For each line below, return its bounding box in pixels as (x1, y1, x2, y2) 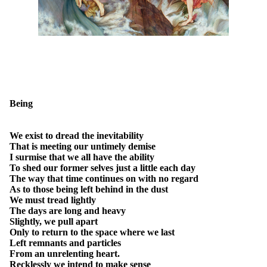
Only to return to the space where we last (10, 227, 175, 237)
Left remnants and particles (10, 238, 121, 248)
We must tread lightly (10, 195, 96, 205)
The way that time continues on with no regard (10, 173, 198, 184)
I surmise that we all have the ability (10, 152, 154, 162)
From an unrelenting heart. (10, 249, 120, 259)
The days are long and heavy (10, 206, 126, 216)
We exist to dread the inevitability (10, 131, 144, 141)
